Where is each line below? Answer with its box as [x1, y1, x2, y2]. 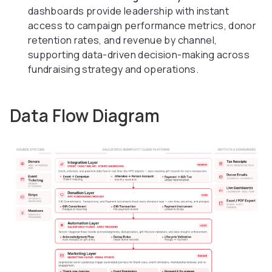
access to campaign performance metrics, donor [28, 19, 257, 33]
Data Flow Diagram [10, 104, 160, 127]
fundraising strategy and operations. [28, 63, 199, 76]
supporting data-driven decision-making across [28, 48, 250, 62]
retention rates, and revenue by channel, [28, 33, 217, 47]
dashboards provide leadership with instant [28, 4, 229, 18]
